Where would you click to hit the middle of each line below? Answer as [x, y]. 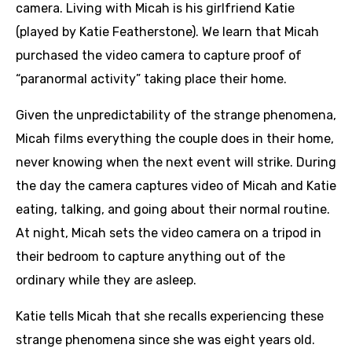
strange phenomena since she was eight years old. [165, 339]
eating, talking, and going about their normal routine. [173, 209]
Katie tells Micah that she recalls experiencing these [170, 316]
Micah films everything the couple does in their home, [175, 138]
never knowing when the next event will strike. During [176, 162]
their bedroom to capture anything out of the [150, 256]
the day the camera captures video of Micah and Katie [176, 185]
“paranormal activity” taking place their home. [151, 79]
